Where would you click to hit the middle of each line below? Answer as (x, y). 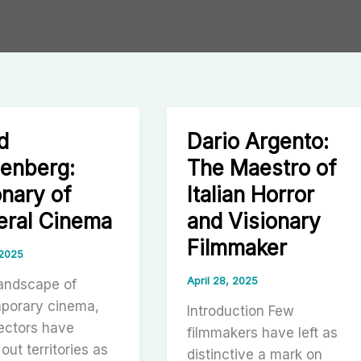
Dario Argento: (258, 141)
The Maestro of (262, 168)
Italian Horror (251, 194)
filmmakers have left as (263, 332)
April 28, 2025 (223, 281)
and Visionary (254, 221)
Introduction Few (241, 311)
